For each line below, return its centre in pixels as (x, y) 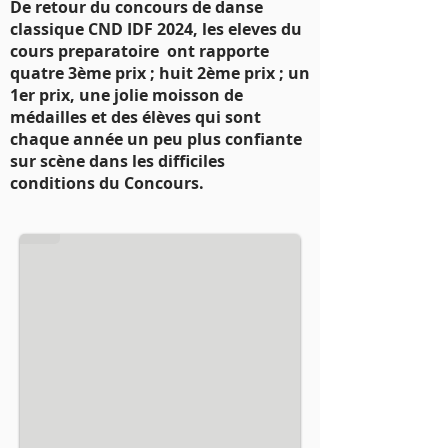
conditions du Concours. (107, 183)
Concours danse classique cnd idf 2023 (176, 208)
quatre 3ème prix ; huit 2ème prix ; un (160, 73)
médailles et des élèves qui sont (135, 117)
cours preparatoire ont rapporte (139, 51)
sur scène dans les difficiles (117, 161)
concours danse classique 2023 (158, 185)
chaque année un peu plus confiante (156, 139)
